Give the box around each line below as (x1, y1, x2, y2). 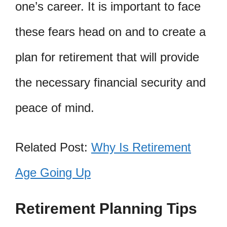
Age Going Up (15, 165, 91, 179)
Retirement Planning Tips (15, 200, 197, 217)
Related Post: (15, 140, 91, 154)
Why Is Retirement (91, 140, 191, 154)
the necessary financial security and (15, 75, 206, 89)
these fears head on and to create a (15, 24, 206, 39)
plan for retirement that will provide (15, 50, 199, 64)
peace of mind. (15, 100, 94, 115)
